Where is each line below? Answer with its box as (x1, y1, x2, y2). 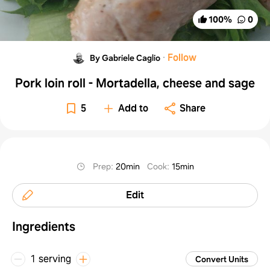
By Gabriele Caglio (90, 52, 161, 63)
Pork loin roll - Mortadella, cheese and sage (14, 75, 255, 91)
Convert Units (195, 253, 248, 265)
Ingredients (12, 218, 75, 234)
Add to (118, 101, 149, 115)
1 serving (30, 252, 71, 265)
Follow (168, 51, 197, 64)
